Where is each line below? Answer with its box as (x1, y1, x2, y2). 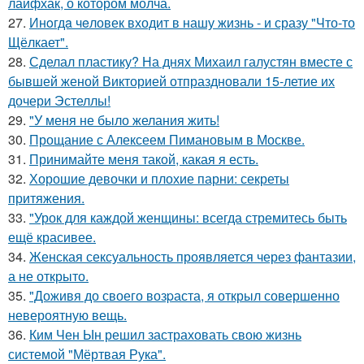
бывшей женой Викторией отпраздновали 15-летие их (8, 71, 335, 91)
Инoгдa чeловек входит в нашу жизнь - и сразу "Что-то (29, 13, 355, 32)
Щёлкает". (8, 32, 68, 52)
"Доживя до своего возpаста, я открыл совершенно (29, 286, 340, 305)
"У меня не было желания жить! (29, 110, 219, 130)
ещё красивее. (8, 227, 96, 247)
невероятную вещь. (8, 305, 127, 325)
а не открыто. (8, 266, 89, 286)
